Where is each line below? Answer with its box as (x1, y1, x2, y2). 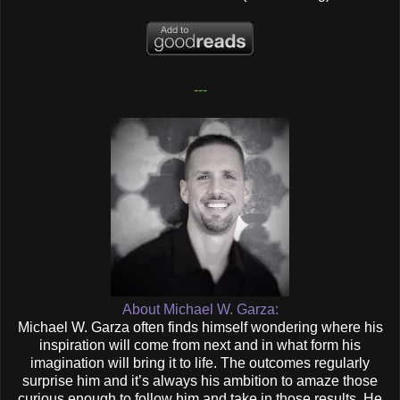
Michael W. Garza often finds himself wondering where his (17, 320, 383, 336)
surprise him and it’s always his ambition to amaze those (22, 373, 378, 389)
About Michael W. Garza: (121, 302, 279, 318)
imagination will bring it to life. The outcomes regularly (30, 355, 370, 371)
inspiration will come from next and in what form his (39, 337, 361, 354)
